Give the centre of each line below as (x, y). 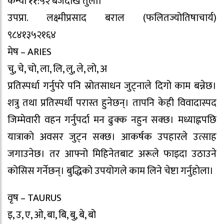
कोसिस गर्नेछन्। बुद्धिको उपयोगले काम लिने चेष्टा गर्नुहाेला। (110, 171)
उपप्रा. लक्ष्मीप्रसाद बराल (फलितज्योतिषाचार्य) (112, 18)
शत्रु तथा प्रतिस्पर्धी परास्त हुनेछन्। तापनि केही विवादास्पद (112, 103)
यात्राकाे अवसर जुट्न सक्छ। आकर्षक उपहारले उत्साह (112, 137)
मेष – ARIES (29, 52)
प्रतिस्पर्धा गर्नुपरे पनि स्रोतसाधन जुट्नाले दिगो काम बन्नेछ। (112, 86)
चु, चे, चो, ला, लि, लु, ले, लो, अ (57, 69)
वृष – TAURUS (34, 198)
